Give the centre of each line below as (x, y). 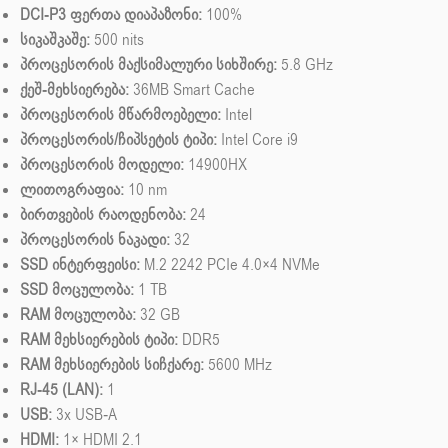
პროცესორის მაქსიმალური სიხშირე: (148, 65)
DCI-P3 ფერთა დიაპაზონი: (111, 15)
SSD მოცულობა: (77, 290)
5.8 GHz (305, 65)
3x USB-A (84, 415)
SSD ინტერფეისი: (80, 265)
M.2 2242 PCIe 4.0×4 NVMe (230, 265)
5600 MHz (238, 365)
